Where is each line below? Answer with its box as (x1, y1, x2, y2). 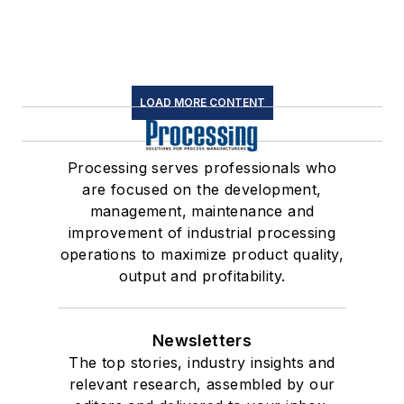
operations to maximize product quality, (60, 245, 344, 264)
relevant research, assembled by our (69, 375, 335, 394)
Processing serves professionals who (68, 159, 336, 178)
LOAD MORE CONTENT (139, 96, 265, 110)
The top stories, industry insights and (69, 353, 335, 372)
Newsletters (151, 331, 252, 351)
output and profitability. (118, 267, 286, 286)
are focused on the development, (82, 180, 322, 199)
